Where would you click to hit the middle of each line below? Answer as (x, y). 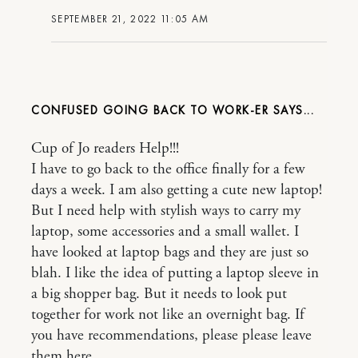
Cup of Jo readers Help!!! (105, 149)
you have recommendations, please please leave (171, 336)
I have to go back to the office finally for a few (168, 170)
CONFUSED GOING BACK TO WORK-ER (152, 111)
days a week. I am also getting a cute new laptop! (177, 191)
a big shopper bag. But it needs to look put (159, 294)
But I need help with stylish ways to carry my (166, 211)
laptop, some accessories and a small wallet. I (165, 232)
